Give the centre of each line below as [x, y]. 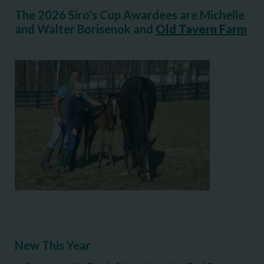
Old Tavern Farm [201, 29]
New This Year [53, 245]
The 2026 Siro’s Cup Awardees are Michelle [130, 14]
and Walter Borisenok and [85, 29]
